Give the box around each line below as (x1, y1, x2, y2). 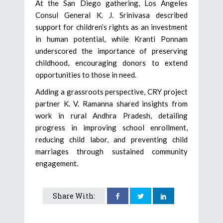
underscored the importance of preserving (35, 46, 188, 55)
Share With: (53, 191, 95, 201)
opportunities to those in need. (35, 70, 136, 79)
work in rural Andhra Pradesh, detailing (35, 111, 188, 120)
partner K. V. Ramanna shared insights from (35, 99, 188, 108)
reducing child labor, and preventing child (35, 134, 188, 144)
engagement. (35, 158, 78, 168)
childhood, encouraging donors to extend (35, 58, 188, 67)
